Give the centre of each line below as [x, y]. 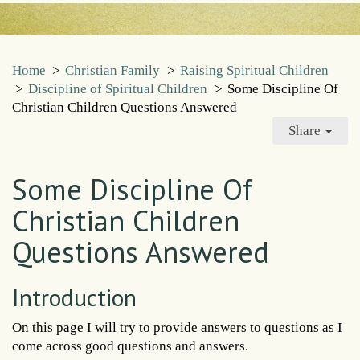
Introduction [74, 297]
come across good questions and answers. [130, 346]
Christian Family [113, 71]
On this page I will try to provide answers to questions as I [177, 327]
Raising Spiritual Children [254, 71]
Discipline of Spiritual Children [118, 89]
